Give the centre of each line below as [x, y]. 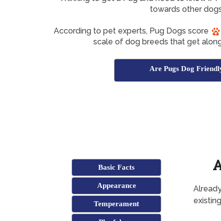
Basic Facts [117, 167]
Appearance [116, 186]
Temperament [117, 204]
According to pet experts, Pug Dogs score [132, 31]
